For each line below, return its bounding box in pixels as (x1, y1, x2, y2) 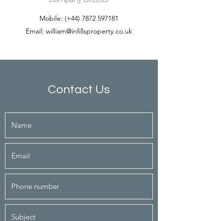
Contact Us (48, 83, 110, 96)
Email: (26, 27, 46, 36)
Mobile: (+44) (39, 14, 82, 23)
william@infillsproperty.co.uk (46, 27, 132, 36)
